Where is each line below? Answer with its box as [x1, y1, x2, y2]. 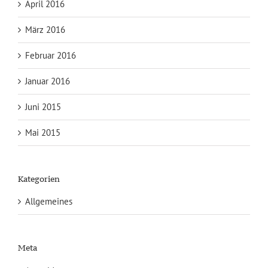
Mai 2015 [25, 126, 60, 138]
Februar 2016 [25, 49, 76, 61]
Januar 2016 [25, 75, 70, 87]
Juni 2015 [25, 100, 61, 112]
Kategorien [18, 173, 60, 184]
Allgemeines [25, 196, 72, 208]
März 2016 [25, 23, 65, 35]
